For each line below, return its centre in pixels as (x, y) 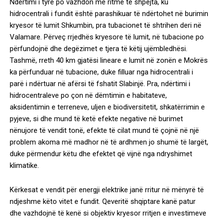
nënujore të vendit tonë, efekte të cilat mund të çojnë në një (104, 130)
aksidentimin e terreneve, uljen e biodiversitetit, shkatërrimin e (107, 107)
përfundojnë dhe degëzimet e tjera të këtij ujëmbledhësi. (99, 49)
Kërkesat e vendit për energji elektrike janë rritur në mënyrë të (107, 190)
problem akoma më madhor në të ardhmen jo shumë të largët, (109, 142)
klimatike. (24, 165)
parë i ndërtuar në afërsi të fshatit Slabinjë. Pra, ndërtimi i (100, 84)
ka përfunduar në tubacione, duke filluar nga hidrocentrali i (101, 72)
